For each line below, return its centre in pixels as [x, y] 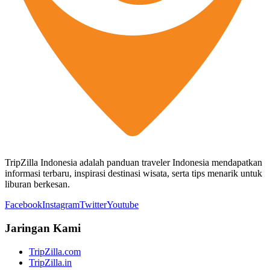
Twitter [93, 205]
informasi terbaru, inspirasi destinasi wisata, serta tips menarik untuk [133, 174]
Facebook [24, 205]
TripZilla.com [55, 251]
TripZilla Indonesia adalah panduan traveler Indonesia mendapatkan [133, 163]
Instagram [61, 205]
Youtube [123, 205]
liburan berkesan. [37, 184]
